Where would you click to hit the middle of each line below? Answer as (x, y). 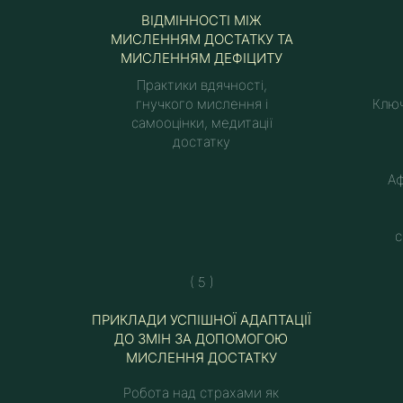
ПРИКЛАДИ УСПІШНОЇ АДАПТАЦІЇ (201, 320)
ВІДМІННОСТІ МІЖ (201, 20)
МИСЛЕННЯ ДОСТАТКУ (201, 358)
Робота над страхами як (201, 393)
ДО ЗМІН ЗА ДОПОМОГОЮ (201, 339)
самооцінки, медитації (201, 123)
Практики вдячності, (201, 85)
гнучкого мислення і (201, 104)
